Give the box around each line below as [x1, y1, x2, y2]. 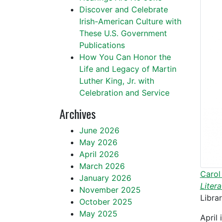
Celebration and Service [79, 88, 169, 98]
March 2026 [79, 161, 125, 171]
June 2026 [79, 125, 119, 135]
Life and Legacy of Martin [79, 64, 176, 74]
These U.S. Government [79, 28, 167, 38]
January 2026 [79, 173, 131, 183]
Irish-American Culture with [79, 16, 181, 26]
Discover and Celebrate [79, 4, 168, 14]
